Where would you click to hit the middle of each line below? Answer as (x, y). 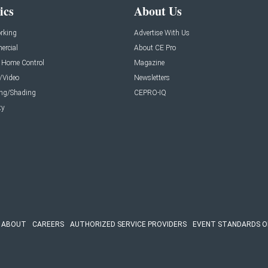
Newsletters (152, 77)
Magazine (149, 63)
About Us (158, 11)
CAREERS (48, 224)
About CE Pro (155, 48)
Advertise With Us (162, 33)
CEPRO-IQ (150, 92)
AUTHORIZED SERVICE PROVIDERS (128, 224)
